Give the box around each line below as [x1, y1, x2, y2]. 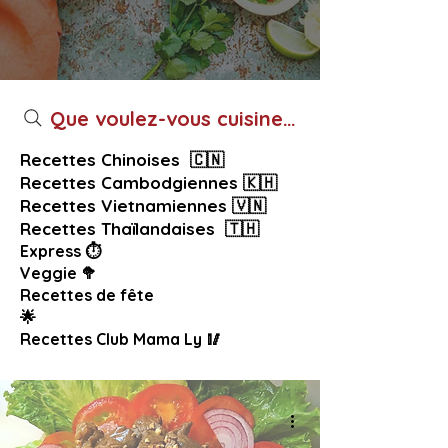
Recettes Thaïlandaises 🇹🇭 [20, 218, 259, 239]
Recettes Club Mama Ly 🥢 [20, 329, 222, 349]
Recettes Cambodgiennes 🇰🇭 [20, 172, 277, 193]
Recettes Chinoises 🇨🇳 [20, 149, 224, 170]
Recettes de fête [20, 285, 154, 305]
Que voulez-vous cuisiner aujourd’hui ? [50, 105, 423, 131]
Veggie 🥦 [20, 263, 97, 283]
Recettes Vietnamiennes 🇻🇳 [20, 195, 266, 216]
